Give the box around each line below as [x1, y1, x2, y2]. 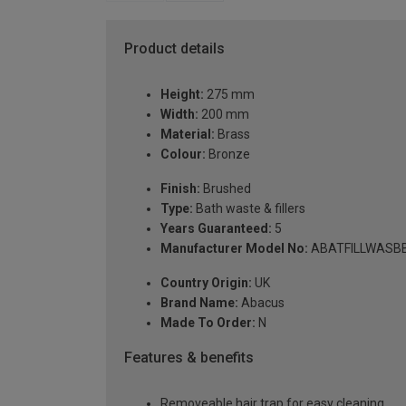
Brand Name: [160, 295, 238, 311]
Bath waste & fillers [193, 201, 305, 217]
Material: [160, 127, 215, 142]
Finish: [160, 181, 200, 197]
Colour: [160, 147, 206, 162]
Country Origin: [160, 275, 252, 291]
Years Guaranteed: [160, 221, 272, 237]
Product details [124, 40, 225, 58]
